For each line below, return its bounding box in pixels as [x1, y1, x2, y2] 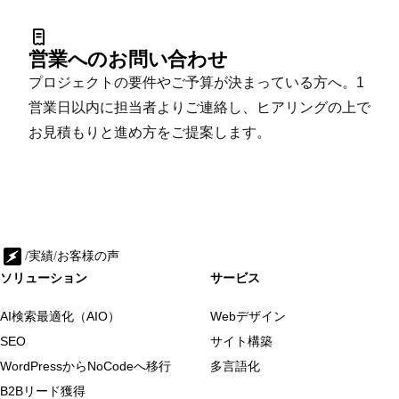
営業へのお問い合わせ [28, 48, 228, 70]
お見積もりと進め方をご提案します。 [28, 125, 271, 140]
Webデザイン [210, 309, 286, 323]
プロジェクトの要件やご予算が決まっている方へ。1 [28, 75, 364, 90]
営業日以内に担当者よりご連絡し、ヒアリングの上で [28, 100, 370, 115]
